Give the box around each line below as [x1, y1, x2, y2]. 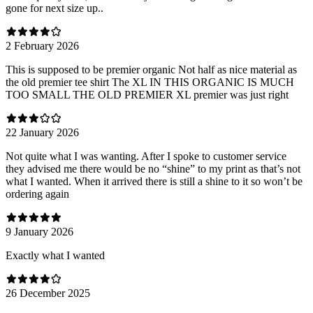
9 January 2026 [6, 225, 73, 238]
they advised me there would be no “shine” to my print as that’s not [6, 162, 300, 175]
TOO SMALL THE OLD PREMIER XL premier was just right [6, 88, 289, 101]
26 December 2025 [6, 286, 90, 299]
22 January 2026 [6, 126, 79, 138]
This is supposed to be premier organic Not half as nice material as [6, 63, 297, 75]
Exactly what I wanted [6, 249, 105, 261]
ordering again [6, 187, 69, 200]
